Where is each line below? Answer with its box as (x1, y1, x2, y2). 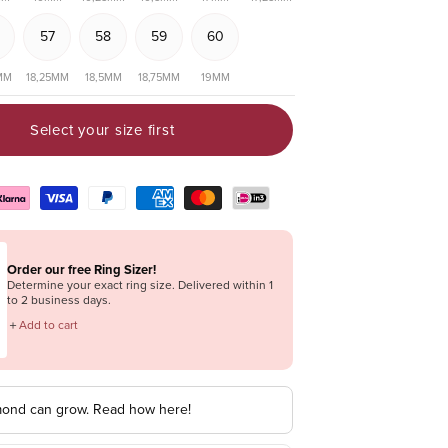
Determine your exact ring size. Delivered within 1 (7, 275, 273, 294)
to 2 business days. (7, 290, 111, 309)
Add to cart (19, 315, 78, 334)
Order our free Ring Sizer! (7, 259, 156, 279)
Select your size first (29, 118, 175, 141)
